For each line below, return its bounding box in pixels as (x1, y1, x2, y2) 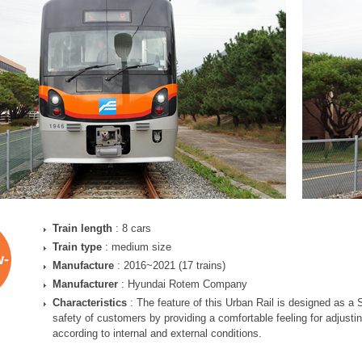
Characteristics (53, 297, 127, 309)
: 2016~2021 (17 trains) (114, 259, 225, 271)
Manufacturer (53, 278, 118, 290)
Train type (53, 241, 102, 253)
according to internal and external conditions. (53, 327, 262, 339)
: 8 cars (112, 222, 151, 234)
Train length (53, 222, 112, 234)
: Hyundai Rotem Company (118, 278, 247, 290)
